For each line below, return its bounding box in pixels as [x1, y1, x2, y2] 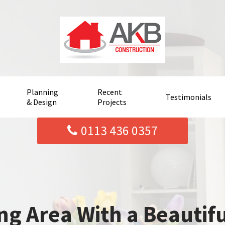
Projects [97, 97, 127, 107]
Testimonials [166, 92, 212, 102]
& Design [26, 97, 57, 107]
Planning [26, 87, 58, 97]
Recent [97, 87, 122, 97]
